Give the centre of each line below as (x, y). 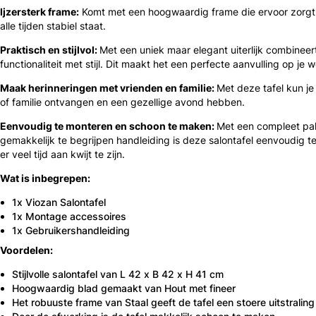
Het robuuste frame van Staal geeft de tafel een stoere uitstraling (163, 303)
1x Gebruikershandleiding (71, 230)
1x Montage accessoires (69, 216)
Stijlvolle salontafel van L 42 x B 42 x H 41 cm (118, 274)
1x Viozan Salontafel (59, 202)
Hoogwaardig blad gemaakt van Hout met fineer (124, 288)
